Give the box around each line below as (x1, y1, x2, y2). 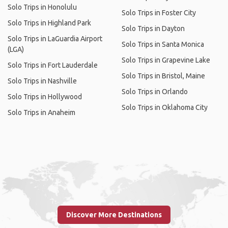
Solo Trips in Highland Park (8, 19, 91, 27)
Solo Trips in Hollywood (8, 93, 82, 101)
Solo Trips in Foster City (122, 9, 196, 17)
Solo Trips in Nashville (8, 77, 77, 85)
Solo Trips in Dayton (122, 24, 185, 33)
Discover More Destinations (66, 211, 162, 219)
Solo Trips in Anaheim (8, 108, 75, 117)
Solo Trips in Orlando (122, 88, 188, 96)
